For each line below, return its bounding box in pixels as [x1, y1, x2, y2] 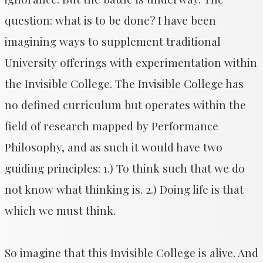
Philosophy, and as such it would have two [5, 139, 222, 154]
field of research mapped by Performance [5, 118, 218, 133]
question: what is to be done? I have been [5, 12, 216, 28]
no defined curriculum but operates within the [5, 97, 246, 112]
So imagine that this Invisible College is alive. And [5, 245, 258, 260]
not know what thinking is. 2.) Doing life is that [5, 181, 244, 197]
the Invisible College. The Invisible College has [5, 76, 244, 91]
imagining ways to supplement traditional [5, 33, 221, 49]
